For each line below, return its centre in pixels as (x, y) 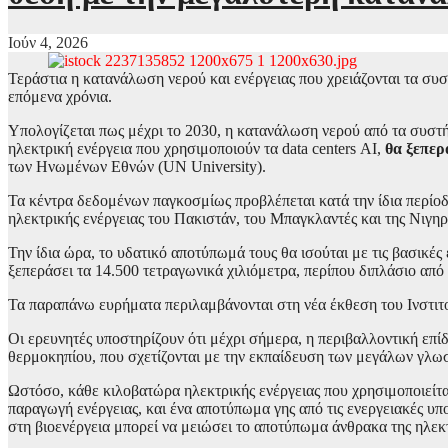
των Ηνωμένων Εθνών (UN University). (137, 166)
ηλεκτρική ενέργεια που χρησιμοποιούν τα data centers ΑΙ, (196, 148)
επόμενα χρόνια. (60, 96)
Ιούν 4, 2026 (48, 42)
